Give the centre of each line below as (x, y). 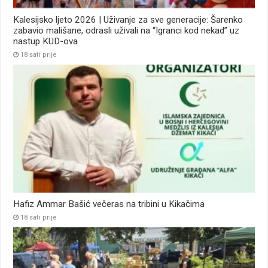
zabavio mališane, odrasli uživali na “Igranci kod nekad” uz (127, 30)
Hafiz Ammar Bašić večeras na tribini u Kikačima (109, 204)
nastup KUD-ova (46, 41)
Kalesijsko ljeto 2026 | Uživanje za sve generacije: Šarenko (128, 19)
